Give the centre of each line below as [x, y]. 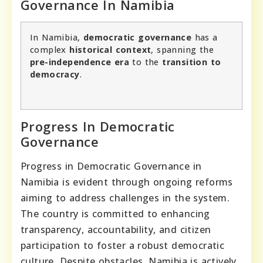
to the [146, 62]
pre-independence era [80, 62]
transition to [192, 62]
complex [50, 49]
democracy [55, 74]
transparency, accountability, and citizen [116, 229]
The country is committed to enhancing [115, 213]
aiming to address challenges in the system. [125, 198]
